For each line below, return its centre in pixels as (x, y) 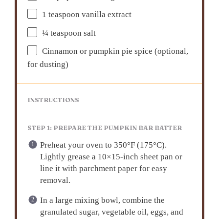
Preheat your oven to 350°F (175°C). (103, 145)
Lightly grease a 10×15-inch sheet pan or (111, 156)
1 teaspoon (61, 15)
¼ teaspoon (62, 33)
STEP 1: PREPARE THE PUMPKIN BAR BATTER (105, 128)
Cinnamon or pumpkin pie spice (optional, (115, 51)
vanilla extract (106, 15)
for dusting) (48, 65)
